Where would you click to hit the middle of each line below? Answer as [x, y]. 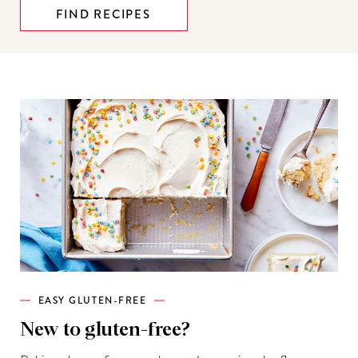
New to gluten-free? [105, 330]
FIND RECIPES [103, 14]
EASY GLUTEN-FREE [92, 300]
